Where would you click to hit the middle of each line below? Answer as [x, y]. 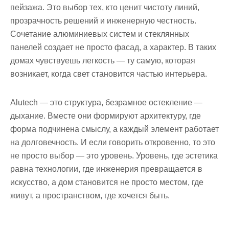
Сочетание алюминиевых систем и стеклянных [100, 34]
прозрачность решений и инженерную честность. [103, 21]
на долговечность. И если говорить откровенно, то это [113, 143]
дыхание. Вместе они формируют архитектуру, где [106, 116]
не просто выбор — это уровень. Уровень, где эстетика [114, 156]
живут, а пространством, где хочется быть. [90, 196]
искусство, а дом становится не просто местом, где [107, 182]
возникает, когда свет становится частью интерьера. [109, 74]
